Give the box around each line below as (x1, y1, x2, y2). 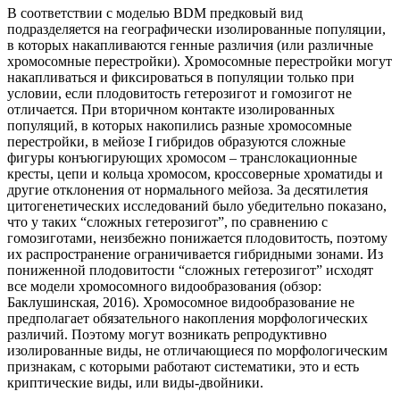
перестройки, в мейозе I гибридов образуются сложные (7, 134, 346, 150)
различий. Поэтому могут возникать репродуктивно (7, 327, 327, 343)
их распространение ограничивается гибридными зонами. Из (7, 246, 383, 262)
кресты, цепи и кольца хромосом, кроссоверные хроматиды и (7, 166, 383, 182)
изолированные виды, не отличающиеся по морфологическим (7, 343, 387, 359)
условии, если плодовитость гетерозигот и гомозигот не (7, 86, 352, 102)
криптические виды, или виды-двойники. (7, 375, 263, 391)
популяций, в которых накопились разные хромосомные (7, 118, 352, 134)
